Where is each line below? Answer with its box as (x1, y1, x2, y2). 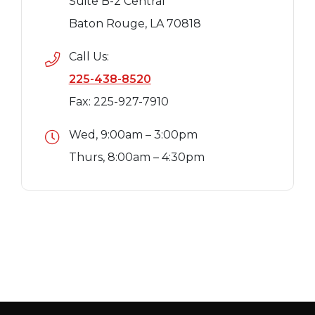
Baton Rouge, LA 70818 (68, 17, 201, 31)
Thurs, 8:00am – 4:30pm (68, 150, 205, 165)
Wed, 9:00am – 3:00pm (68, 128, 198, 142)
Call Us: (68, 50, 109, 64)
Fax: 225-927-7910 (68, 95, 169, 109)
